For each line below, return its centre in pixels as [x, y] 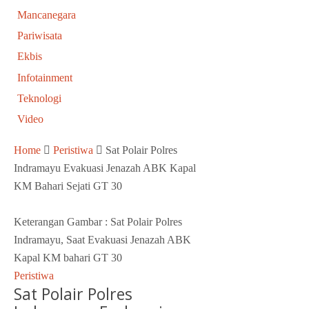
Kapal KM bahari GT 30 [68, 257]
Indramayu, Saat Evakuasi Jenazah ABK [102, 239]
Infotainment [45, 77]
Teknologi [39, 99]
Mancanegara [47, 14]
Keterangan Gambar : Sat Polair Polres [98, 221]
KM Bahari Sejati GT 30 [68, 186]
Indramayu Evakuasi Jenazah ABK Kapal [105, 168]
